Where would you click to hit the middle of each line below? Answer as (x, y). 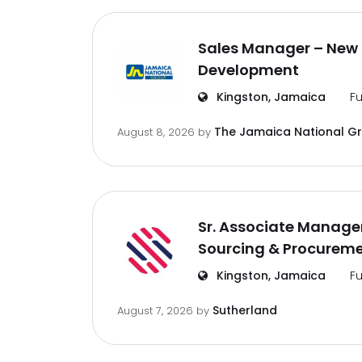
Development (248, 70)
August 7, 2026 (157, 311)
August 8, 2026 (158, 132)
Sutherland (245, 310)
